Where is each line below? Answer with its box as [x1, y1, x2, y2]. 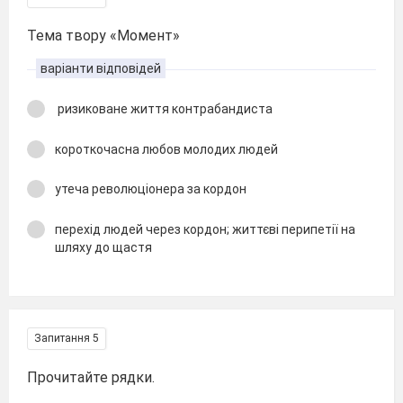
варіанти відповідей [40, 61, 161, 76]
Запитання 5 [34, 332, 99, 345]
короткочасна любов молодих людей [55, 141, 278, 157]
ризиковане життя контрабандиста [55, 102, 273, 116]
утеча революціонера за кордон [55, 182, 246, 196]
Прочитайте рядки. [27, 369, 155, 386]
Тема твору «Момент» [27, 27, 180, 44]
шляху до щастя [55, 239, 152, 255]
